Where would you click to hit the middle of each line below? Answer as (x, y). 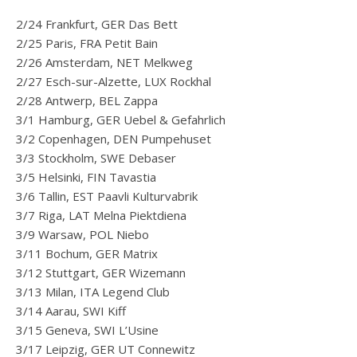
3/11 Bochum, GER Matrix (87, 254)
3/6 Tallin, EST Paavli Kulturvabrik (107, 196)
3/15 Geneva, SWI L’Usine (87, 330)
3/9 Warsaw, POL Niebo (82, 235)
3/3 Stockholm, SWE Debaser (96, 158)
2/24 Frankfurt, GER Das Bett (97, 24)
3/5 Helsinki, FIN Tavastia (86, 177)
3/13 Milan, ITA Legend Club (93, 292)
